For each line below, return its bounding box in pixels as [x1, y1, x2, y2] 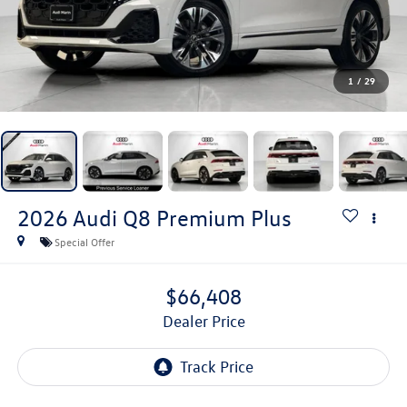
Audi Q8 [72, 203, 151, 232]
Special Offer [54, 233, 114, 249]
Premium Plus [155, 203, 292, 232]
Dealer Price [173, 312, 245, 332]
